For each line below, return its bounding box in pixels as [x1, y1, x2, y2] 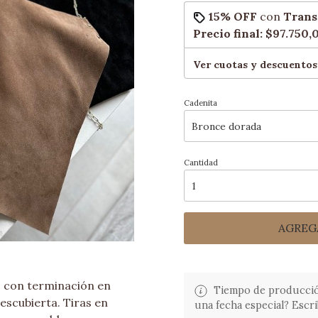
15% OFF [209, 9, 257, 23]
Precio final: [193, 26, 265, 40]
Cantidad [184, 158, 218, 168]
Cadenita [184, 98, 217, 108]
